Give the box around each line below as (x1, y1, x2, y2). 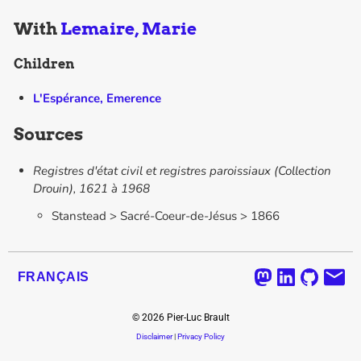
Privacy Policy (177, 331, 225, 342)
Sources (14, 123, 84, 144)
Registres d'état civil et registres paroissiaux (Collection (32, 163, 331, 180)
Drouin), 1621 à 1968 (32, 180, 150, 197)
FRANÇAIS (18, 270, 89, 284)
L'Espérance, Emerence (32, 89, 161, 106)
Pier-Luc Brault (164, 312, 230, 323)
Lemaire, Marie (60, 19, 197, 39)
